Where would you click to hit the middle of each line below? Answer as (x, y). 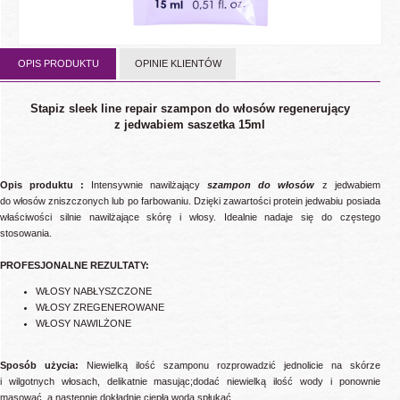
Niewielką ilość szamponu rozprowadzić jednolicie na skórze (229, 365)
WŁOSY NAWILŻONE (208, 323)
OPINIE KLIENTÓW (178, 63)
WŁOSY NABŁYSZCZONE (94, 291)
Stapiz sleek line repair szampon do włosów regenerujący (190, 108)
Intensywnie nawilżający (146, 184)
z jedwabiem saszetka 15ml (190, 124)
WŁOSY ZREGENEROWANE (100, 307)
